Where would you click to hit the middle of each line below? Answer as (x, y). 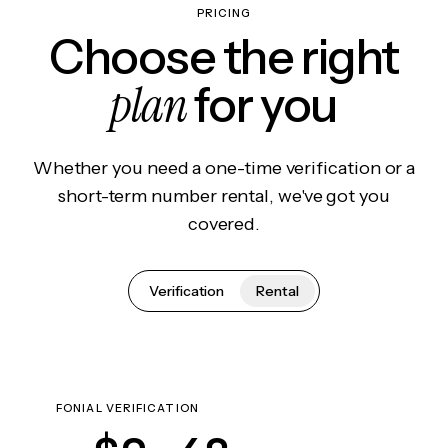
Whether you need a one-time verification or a (224, 168)
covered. (224, 224)
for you (262, 104)
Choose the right (224, 56)
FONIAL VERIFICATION (127, 408)
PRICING (224, 13)
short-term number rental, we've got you (224, 196)
